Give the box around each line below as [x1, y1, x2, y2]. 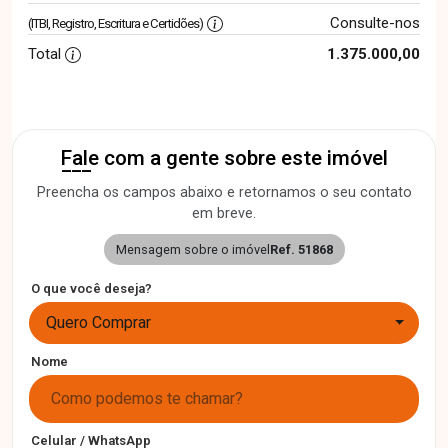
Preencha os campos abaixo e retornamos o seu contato [36, 184, 412, 201]
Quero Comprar [46, 313, 151, 332]
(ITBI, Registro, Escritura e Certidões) [28, 16, 203, 31]
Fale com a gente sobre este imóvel [60, 146, 388, 170]
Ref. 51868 [269, 242, 333, 257]
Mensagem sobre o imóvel [115, 242, 270, 257]
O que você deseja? [31, 281, 152, 296]
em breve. [192, 205, 256, 222]
